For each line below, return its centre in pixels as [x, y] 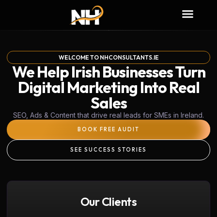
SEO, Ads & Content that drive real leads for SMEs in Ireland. [108, 115]
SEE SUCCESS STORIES [108, 150]
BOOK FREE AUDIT [108, 129]
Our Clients [108, 201]
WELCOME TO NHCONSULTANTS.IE [108, 57]
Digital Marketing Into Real [108, 87]
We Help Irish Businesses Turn [108, 72]
